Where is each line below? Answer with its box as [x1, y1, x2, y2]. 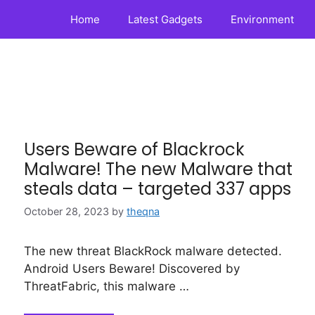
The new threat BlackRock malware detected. [24, 244, 282, 259]
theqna [127, 205, 160, 218]
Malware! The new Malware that [24, 157, 292, 181]
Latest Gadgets [128, 13, 202, 26]
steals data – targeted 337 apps [24, 177, 291, 200]
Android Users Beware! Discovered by [24, 262, 240, 276]
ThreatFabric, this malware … [24, 279, 189, 294]
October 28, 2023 [24, 205, 109, 218]
